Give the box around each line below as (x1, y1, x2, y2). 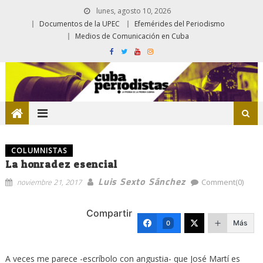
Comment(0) (201, 176, 244, 187)
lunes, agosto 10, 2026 (94, 6, 171, 16)
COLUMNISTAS (11, 145, 68, 156)
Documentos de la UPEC (39, 19, 120, 29)
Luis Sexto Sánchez (97, 174, 186, 188)
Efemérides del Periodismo (134, 19, 225, 29)
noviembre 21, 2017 (16, 176, 82, 188)
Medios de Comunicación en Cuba (75, 31, 189, 41)
